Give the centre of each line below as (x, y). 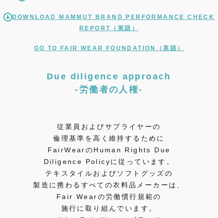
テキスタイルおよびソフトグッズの (109, 173)
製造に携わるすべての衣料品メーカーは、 (109, 185)
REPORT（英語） (109, 28)
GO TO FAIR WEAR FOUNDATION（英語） (109, 48)
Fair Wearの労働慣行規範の (109, 196)
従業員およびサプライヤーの (109, 126)
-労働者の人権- (109, 89)
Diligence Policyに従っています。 (109, 161)
